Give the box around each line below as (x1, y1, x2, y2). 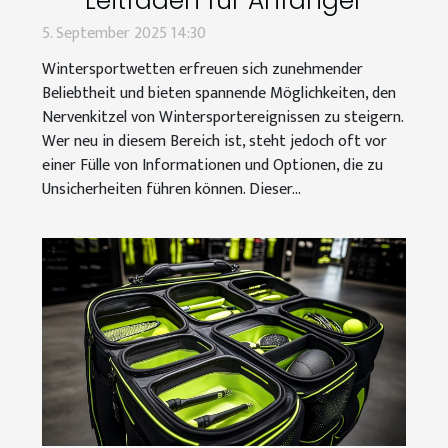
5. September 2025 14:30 (42, 20, 206, 48)
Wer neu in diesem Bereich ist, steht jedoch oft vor (42, 128, 387, 156)
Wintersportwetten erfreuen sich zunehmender (42, 56, 363, 84)
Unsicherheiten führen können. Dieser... (42, 176, 301, 204)
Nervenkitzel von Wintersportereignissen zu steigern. (42, 104, 403, 132)
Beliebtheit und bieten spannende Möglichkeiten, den (42, 80, 396, 108)
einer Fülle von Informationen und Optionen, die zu (42, 152, 383, 180)
